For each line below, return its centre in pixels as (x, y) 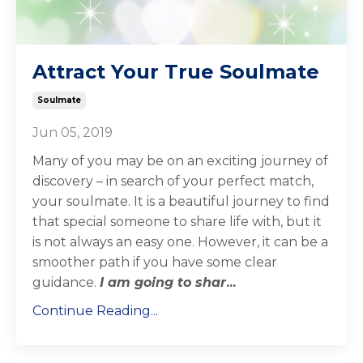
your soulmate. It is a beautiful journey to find (181, 202)
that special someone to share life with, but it (177, 222)
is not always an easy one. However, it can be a (180, 242)
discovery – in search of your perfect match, (173, 181)
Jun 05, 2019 (73, 133)
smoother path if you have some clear (155, 263)
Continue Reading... (95, 311)
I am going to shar (163, 283)
